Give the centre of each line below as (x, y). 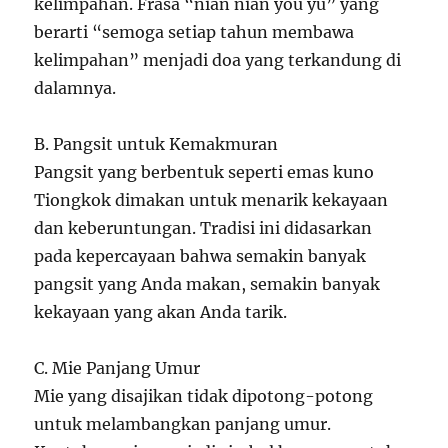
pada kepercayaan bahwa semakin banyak (200, 256)
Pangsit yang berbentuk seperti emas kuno (204, 172)
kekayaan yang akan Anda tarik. (161, 312)
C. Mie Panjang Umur (117, 368)
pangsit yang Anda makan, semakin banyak (207, 284)
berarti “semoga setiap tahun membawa (194, 32)
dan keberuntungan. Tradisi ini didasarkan (203, 228)
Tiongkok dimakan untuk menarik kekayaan (211, 200)
